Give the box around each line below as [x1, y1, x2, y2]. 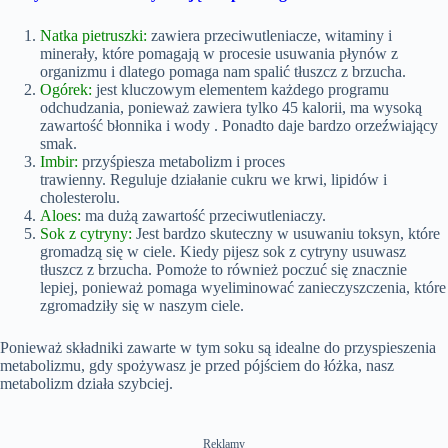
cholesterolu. [40, 188, 120, 206]
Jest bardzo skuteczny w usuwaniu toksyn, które [132, 224, 440, 242]
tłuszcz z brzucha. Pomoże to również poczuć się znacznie [40, 260, 407, 278]
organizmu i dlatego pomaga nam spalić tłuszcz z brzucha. [40, 62, 406, 80]
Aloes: [40, 206, 81, 224]
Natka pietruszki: [40, 26, 147, 44]
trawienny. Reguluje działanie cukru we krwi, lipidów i [40, 170, 387, 188]
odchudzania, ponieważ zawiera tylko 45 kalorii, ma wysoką [40, 98, 422, 116]
